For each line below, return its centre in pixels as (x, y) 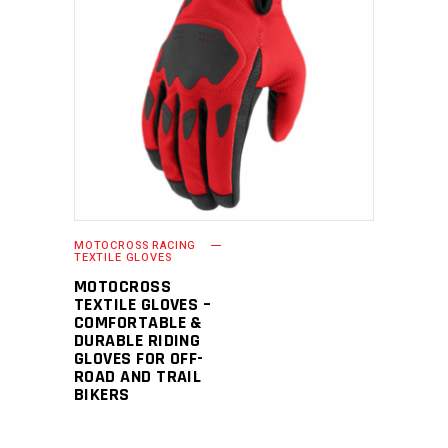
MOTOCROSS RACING (135, 245)
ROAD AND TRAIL (138, 376)
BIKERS (102, 394)
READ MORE (209, 70)
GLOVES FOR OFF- (139, 358)
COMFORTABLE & (138, 322)
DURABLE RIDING (137, 340)
